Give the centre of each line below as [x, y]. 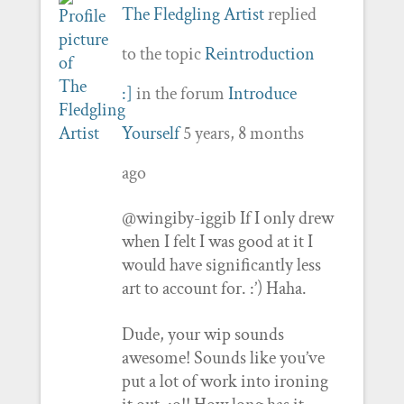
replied [290, 14]
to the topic [163, 54]
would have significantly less [221, 265]
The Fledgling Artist [193, 14]
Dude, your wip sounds [202, 334]
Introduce [262, 93]
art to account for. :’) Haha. [214, 288]
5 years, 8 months [243, 133]
